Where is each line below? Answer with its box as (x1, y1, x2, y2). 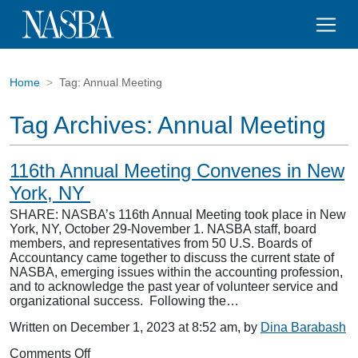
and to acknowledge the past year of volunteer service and (10, 280, 338, 293)
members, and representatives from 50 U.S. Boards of (10, 237, 312, 250)
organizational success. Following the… (10, 294, 239, 308)
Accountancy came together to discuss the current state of (10, 251, 334, 265)
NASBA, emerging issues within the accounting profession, (10, 265, 343, 279)
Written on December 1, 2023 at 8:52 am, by (10, 320, 261, 334)
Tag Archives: (10, 112, 157, 138)
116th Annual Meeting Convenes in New (10, 160, 344, 181)
